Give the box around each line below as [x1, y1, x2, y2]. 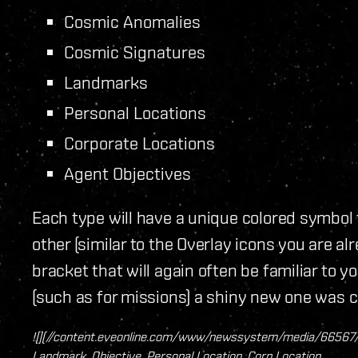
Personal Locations [64, 101, 206, 122]
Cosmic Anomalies [64, 10, 201, 31]
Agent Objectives [64, 162, 191, 183]
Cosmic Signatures [64, 41, 205, 62]
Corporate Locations [64, 132, 215, 153]
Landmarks [64, 71, 148, 92]
